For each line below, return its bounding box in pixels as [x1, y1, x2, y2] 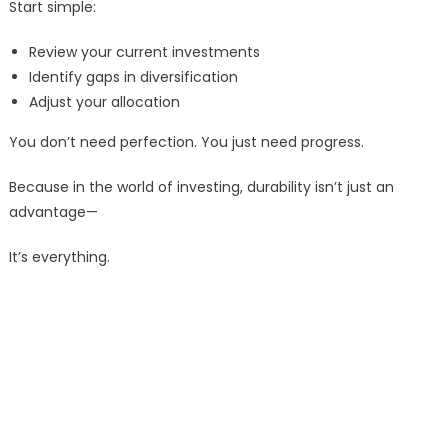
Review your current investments [28, 42, 260, 63]
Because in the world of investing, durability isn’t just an [8, 177, 394, 198]
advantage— [8, 202, 98, 223]
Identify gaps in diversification [28, 67, 238, 88]
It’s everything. [8, 247, 110, 268]
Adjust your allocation [28, 92, 180, 113]
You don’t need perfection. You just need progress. [8, 132, 364, 153]
